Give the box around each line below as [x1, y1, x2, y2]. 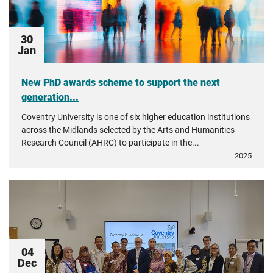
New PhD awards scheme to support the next [21, 77, 220, 88]
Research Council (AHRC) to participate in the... [21, 138, 199, 147]
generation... [21, 91, 79, 103]
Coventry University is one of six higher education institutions [21, 112, 250, 122]
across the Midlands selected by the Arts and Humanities [21, 125, 235, 135]
